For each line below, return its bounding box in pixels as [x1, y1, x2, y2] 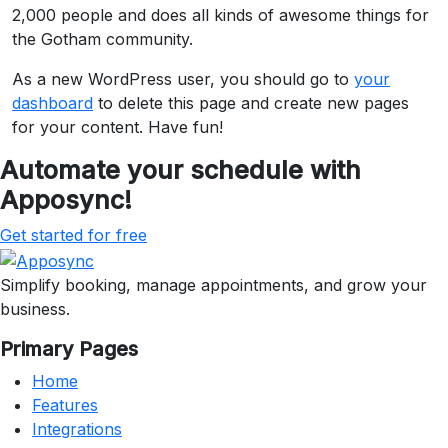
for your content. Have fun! [12, 117, 223, 138]
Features [32, 394, 98, 415]
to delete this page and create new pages [93, 93, 409, 114]
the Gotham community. [12, 29, 193, 50]
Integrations [32, 418, 122, 439]
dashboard [12, 93, 93, 114]
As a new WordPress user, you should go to [12, 69, 354, 90]
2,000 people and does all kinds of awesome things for [12, 5, 429, 26]
